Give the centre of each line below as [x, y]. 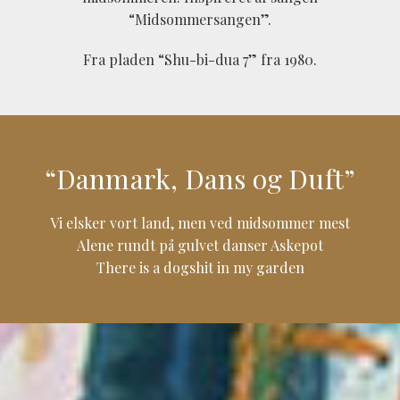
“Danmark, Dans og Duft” [200, 179]
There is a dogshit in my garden [200, 268]
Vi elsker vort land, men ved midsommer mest [200, 223]
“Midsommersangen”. [200, 20]
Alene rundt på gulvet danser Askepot [200, 246]
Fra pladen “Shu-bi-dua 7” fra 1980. [200, 60]
